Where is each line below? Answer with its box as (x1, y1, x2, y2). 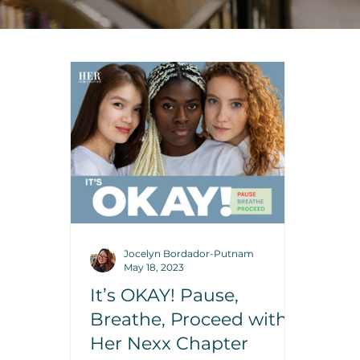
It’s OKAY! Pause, (90, 284, 239, 306)
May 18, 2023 (124, 261, 185, 273)
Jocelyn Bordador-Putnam (124, 247, 255, 260)
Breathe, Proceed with (90, 309, 288, 330)
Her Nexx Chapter (90, 333, 249, 354)
